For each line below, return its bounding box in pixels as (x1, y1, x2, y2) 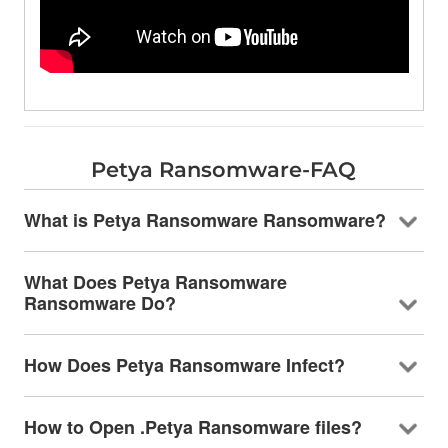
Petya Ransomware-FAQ (91, 156, 357, 182)
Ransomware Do (23, 289, 165, 316)
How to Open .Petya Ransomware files (23, 413, 351, 440)
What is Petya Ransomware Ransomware (23, 206, 375, 233)
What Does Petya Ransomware (23, 268, 287, 295)
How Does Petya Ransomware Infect (23, 351, 334, 378)
